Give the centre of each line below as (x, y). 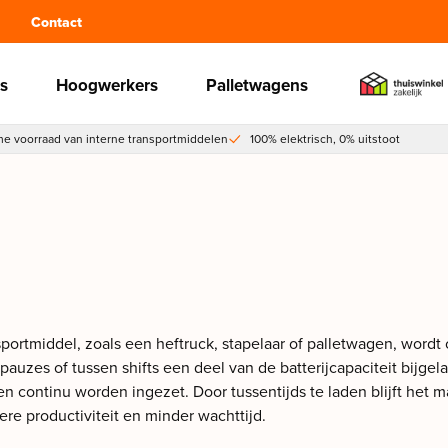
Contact (56, 22)
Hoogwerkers (106, 86)
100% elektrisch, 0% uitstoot (325, 139)
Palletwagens (256, 86)
